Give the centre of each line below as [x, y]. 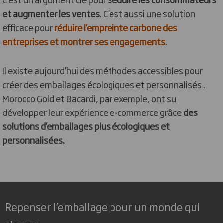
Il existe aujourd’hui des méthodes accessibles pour [103, 70]
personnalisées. [34, 140]
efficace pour [28, 27]
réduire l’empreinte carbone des [116, 27]
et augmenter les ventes [51, 13]
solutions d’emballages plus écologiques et [86, 126]
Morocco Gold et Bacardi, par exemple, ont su [89, 98]
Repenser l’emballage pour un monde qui [103, 206]
